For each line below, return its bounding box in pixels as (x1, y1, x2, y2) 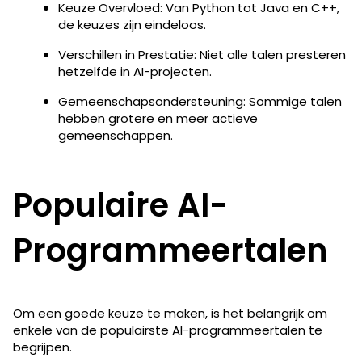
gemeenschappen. (58, 126, 173, 144)
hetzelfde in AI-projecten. (58, 62, 212, 80)
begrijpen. (13, 338, 72, 356)
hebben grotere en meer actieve (58, 109, 258, 127)
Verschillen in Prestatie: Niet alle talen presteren (58, 45, 346, 63)
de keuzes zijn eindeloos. (58, 15, 206, 33)
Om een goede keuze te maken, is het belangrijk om (13, 304, 327, 322)
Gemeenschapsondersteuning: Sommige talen (58, 92, 342, 110)
